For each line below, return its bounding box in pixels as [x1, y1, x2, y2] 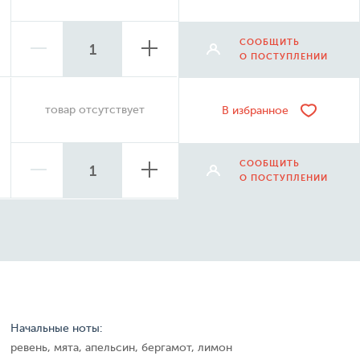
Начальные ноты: [10, 322, 102, 334]
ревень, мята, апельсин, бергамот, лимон [10, 342, 232, 354]
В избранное [222, 104, 288, 117]
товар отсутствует [45, 104, 145, 116]
